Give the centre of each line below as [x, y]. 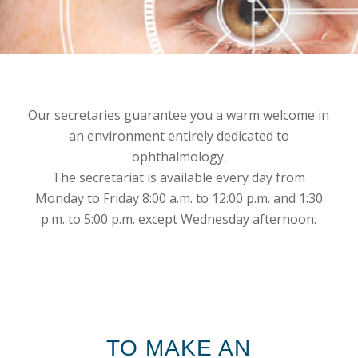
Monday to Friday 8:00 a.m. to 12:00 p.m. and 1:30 [179, 199]
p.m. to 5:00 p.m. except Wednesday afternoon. [179, 219]
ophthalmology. [179, 157]
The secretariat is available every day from [179, 178]
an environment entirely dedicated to [179, 136]
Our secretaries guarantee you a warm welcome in [179, 115]
